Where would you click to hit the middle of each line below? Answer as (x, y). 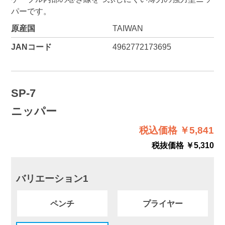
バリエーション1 (52, 178)
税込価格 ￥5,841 (177, 131)
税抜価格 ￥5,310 (183, 145)
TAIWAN (128, 28)
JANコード (31, 47)
